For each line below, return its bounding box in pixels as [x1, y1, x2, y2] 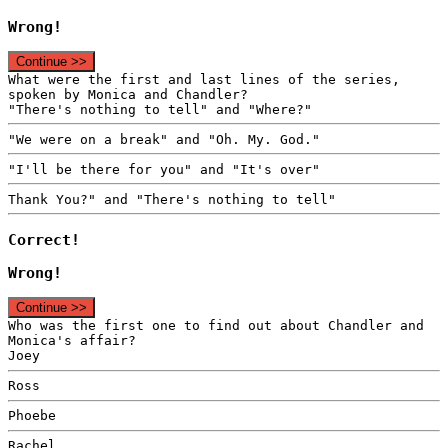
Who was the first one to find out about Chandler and [8, 318, 424, 334]
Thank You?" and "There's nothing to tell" [8, 191, 336, 207]
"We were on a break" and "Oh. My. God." [8, 131, 320, 147]
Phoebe [8, 408, 56, 424]
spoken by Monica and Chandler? [8, 86, 248, 102]
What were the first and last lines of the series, [8, 71, 400, 87]
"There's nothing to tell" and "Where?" [8, 101, 312, 117]
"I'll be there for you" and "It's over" [8, 161, 320, 177]
